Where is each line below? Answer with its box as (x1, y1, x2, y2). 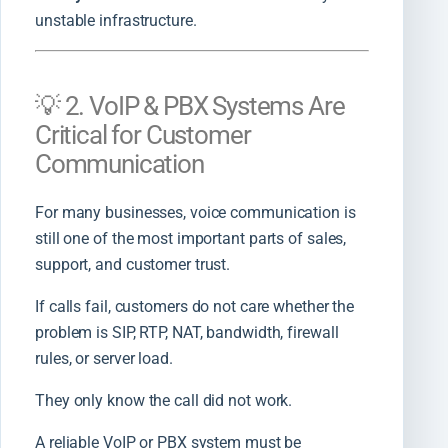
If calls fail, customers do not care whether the (35, 297, 355, 317)
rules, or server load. (35, 349, 173, 369)
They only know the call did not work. (35, 391, 293, 411)
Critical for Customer (35, 119, 251, 150)
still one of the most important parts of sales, (35, 229, 347, 249)
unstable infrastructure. (35, 10, 197, 30)
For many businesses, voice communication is (35, 203, 356, 223)
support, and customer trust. (35, 255, 231, 275)
